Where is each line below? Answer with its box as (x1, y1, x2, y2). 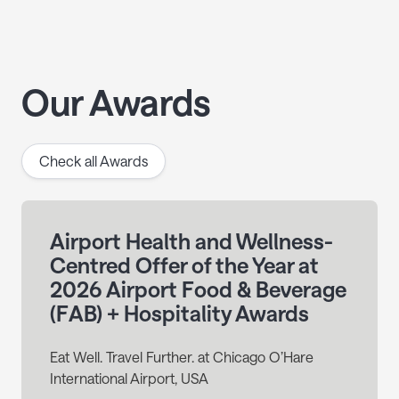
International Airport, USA (50, 370, 208, 387)
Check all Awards (39, 152, 148, 170)
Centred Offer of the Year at (50, 252, 319, 279)
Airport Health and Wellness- (50, 228, 333, 255)
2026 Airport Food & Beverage (50, 276, 346, 303)
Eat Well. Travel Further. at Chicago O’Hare (50, 348, 313, 366)
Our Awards (21, 81, 211, 124)
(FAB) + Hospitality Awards (50, 300, 309, 327)
